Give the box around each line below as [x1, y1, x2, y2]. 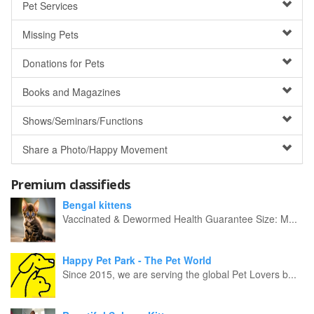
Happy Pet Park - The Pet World [62, 253, 212, 267]
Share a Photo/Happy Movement [22, 142, 168, 156]
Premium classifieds [11, 176, 130, 193]
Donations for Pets [22, 56, 104, 70]
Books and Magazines [22, 85, 121, 99]
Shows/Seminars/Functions [22, 114, 143, 128]
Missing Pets [22, 27, 78, 41]
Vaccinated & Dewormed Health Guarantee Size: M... [62, 212, 297, 226]
